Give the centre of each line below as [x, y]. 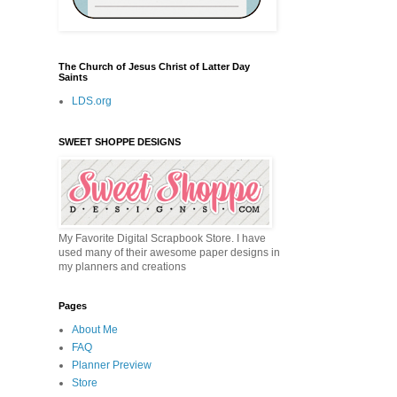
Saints [73, 78]
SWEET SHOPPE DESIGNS [120, 142]
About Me [95, 330]
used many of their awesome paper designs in [169, 253]
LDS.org [92, 101]
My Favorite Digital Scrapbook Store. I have [162, 239]
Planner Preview [112, 366]
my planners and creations [122, 267]
